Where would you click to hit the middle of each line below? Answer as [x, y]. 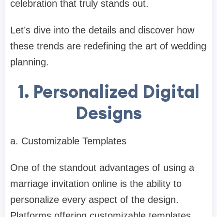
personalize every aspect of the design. [94, 200]
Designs [108, 113]
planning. [30, 62]
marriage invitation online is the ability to [96, 184]
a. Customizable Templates [68, 141]
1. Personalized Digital [108, 92]
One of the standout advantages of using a [102, 168]
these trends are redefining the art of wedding [108, 46]
